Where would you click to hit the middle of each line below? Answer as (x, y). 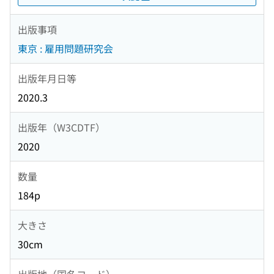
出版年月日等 (47, 78)
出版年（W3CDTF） (61, 127)
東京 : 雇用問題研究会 (65, 49)
